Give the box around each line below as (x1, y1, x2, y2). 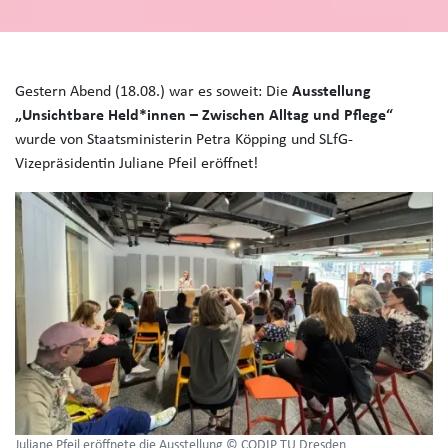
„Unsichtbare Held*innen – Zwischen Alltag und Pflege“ (15, 108, 393, 125)
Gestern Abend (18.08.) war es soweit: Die (15, 84, 292, 101)
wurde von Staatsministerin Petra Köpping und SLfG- (15, 132, 353, 149)
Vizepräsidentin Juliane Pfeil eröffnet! (15, 156, 258, 173)
